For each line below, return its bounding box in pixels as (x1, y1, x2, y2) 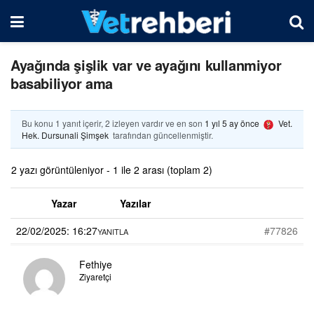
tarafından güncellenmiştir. (111, 128, 213, 141)
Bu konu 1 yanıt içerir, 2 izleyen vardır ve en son (22, 117, 205, 129)
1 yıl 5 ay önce (205, 117, 259, 129)
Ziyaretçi (79, 270, 111, 282)
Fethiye (79, 257, 112, 271)
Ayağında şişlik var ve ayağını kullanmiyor (11, 55, 282, 75)
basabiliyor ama (11, 73, 113, 93)
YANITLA (97, 225, 128, 237)
